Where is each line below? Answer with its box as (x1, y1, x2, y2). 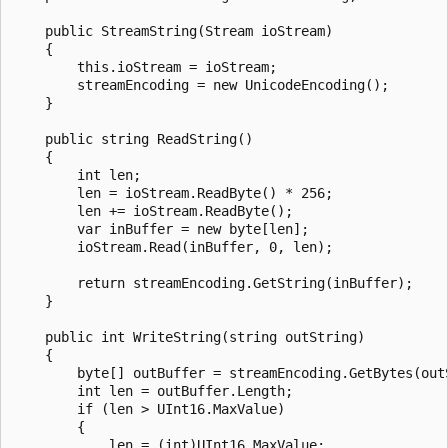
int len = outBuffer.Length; (13, 382, 293, 399)
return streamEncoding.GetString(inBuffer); (13, 274, 413, 291)
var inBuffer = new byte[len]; (13, 220, 309, 237)
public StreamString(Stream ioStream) (13, 22, 333, 39)
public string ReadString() (13, 130, 253, 147)
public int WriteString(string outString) (13, 328, 365, 345)
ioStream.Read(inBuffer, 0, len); (13, 238, 333, 255)
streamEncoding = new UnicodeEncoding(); (13, 76, 389, 93)
